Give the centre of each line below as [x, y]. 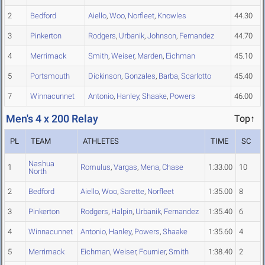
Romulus [96, 167]
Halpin [122, 212]
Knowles [172, 16]
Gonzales [140, 76]
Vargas [125, 167]
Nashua [41, 164]
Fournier [152, 252]
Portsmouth [50, 76]
